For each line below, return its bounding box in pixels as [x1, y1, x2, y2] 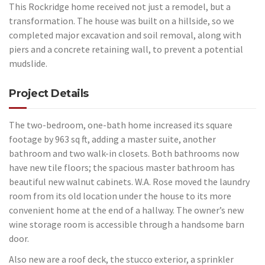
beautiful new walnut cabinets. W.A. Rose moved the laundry [9, 176, 250, 188]
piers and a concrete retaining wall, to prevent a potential [9, 43, 243, 56]
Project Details [9, 87, 89, 101]
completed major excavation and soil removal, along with [9, 29, 241, 41]
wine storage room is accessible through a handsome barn [9, 218, 244, 231]
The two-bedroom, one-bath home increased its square [9, 119, 232, 131]
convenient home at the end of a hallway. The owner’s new [9, 204, 244, 216]
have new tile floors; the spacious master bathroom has [9, 161, 235, 174]
